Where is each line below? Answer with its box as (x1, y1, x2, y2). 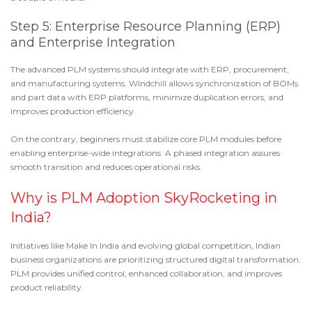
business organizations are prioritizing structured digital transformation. (10, 254, 301, 265)
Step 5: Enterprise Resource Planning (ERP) (10, 19, 281, 34)
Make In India (66, 240, 121, 251)
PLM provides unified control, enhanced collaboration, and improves (10, 268, 282, 279)
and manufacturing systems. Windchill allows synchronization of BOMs (10, 78, 298, 88)
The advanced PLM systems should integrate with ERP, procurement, (10, 64, 289, 75)
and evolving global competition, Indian (121, 240, 281, 251)
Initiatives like (10, 240, 66, 251)
